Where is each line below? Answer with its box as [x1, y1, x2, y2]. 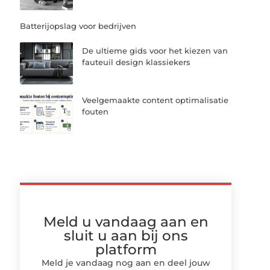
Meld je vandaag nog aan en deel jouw [41, 257, 210, 268]
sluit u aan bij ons [63, 227, 188, 244]
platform [95, 240, 157, 258]
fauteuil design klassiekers [82, 57, 191, 67]
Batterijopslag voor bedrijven [20, 21, 137, 31]
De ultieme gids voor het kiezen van [82, 46, 228, 56]
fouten [82, 107, 109, 117]
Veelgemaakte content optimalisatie [82, 95, 229, 105]
